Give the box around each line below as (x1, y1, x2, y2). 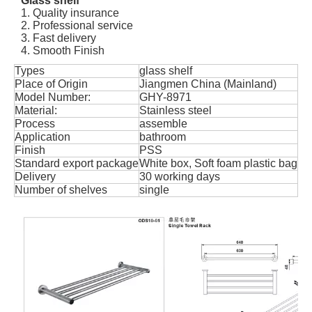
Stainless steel (139, 104, 212, 116)
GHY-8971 (139, 91, 192, 103)
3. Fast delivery (21, 32, 102, 44)
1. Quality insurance (21, 7, 125, 19)
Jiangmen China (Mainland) (139, 78, 276, 90)
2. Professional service (21, 19, 139, 31)
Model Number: (15, 91, 91, 103)
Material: (15, 104, 57, 116)
